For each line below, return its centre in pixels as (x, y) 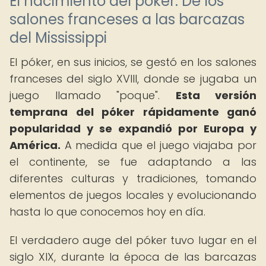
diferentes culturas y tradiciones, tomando (133, 178)
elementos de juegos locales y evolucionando (133, 195)
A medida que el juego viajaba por (159, 145)
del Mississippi (58, 38)
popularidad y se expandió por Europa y (133, 129)
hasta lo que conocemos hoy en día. (107, 212)
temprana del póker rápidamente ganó (133, 112)
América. (35, 145)
